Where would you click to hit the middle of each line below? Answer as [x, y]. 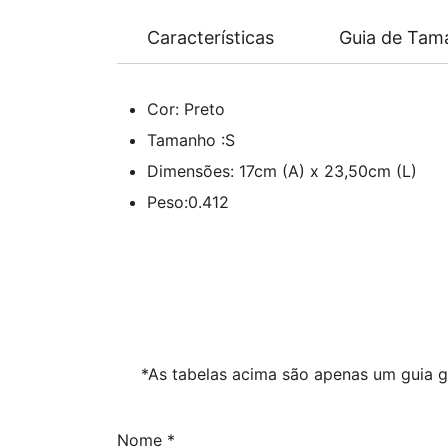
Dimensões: [193, 171]
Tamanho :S [191, 140]
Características [210, 37]
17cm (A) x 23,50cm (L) [328, 171]
